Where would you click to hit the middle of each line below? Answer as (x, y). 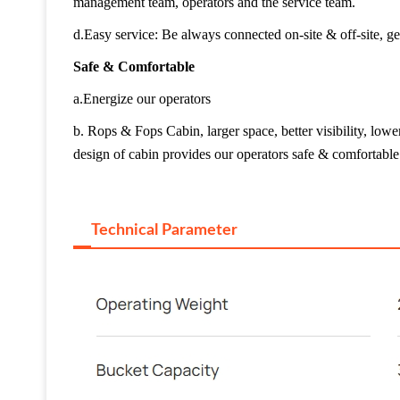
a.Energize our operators (142, 98)
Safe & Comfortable (134, 66)
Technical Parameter (164, 230)
